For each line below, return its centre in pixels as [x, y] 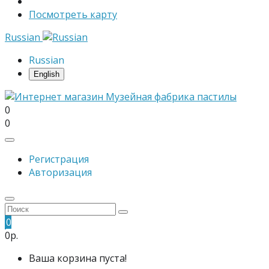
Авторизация [60, 172]
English [47, 74]
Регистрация [59, 159]
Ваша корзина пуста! [78, 258]
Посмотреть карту [73, 14]
